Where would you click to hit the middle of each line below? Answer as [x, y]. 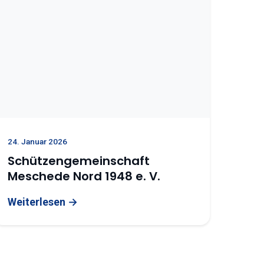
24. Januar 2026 [38, 141]
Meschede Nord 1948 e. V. [84, 176]
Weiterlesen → [43, 202]
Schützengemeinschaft [79, 161]
